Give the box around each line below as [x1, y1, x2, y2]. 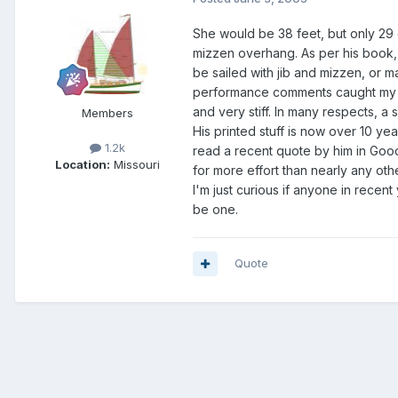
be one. [193, 202, 238, 218]
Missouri [110, 157, 160, 172]
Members [82, 106, 133, 121]
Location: [55, 157, 110, 172]
